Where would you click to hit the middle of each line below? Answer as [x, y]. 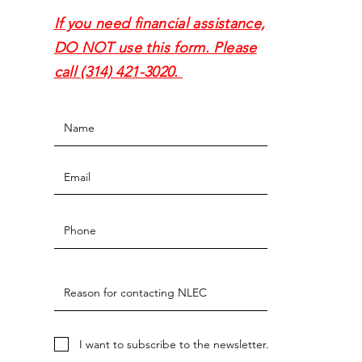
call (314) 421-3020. [118, 72]
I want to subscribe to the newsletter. [174, 344]
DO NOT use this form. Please [155, 48]
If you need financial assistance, [160, 23]
